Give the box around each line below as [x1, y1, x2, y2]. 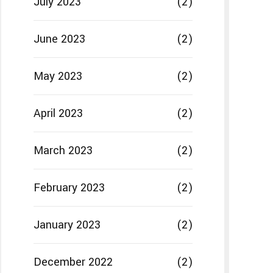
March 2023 [33, 143, 93, 159]
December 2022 [33, 254, 113, 271]
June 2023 [33, 31, 85, 48]
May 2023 [33, 68, 82, 85]
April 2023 [33, 105, 83, 122]
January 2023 [33, 217, 101, 233]
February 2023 [33, 180, 105, 196]
